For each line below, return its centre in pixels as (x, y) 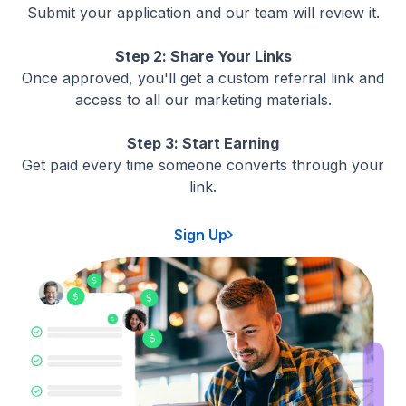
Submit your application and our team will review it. (203, 13)
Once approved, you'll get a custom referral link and (203, 78)
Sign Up (200, 235)
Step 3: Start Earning (203, 144)
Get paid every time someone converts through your (203, 165)
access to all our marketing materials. (203, 100)
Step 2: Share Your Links (203, 57)
